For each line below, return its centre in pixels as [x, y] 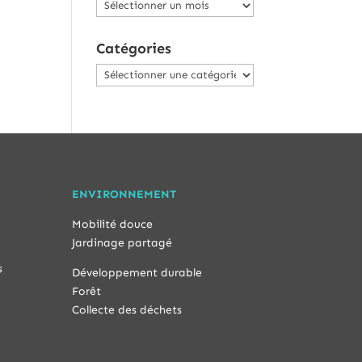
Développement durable [137, 273]
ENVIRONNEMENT [124, 194]
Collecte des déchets [127, 310]
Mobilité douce [113, 224]
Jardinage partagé [122, 243]
